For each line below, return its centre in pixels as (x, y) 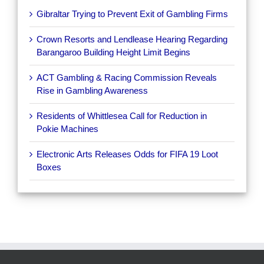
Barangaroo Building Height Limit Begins (113, 52)
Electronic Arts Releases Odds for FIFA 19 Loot (127, 154)
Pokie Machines (67, 128)
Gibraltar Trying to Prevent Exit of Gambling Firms (132, 14)
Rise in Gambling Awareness (92, 90)
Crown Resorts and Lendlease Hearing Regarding (132, 39)
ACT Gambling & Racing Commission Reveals (127, 77)
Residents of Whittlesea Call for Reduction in (122, 115)
